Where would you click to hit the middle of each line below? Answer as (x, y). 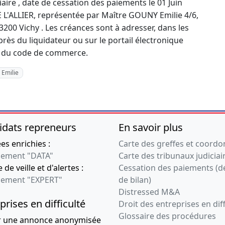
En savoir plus (151, 128)
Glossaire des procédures (167, 216)
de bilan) (135, 180)
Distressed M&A (149, 192)
